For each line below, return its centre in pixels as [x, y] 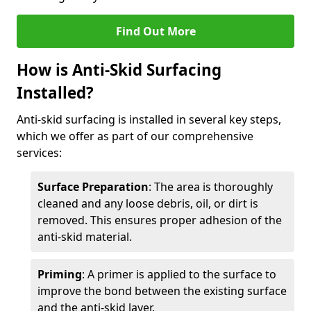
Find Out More [155, 31]
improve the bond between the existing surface [162, 291]
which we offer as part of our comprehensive [135, 136]
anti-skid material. [85, 237]
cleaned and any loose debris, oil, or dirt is [148, 203]
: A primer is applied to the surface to [179, 274]
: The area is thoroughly [211, 187]
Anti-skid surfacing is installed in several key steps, [149, 119]
